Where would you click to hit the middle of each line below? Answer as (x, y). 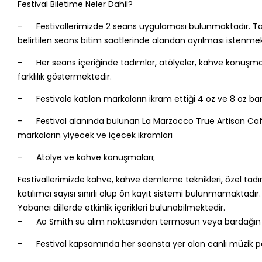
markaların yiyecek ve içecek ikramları (95, 135)
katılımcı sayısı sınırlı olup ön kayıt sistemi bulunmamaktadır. (139, 193)
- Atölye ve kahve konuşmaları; (86, 157)
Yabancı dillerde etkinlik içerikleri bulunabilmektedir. (121, 207)
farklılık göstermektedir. (64, 76)
